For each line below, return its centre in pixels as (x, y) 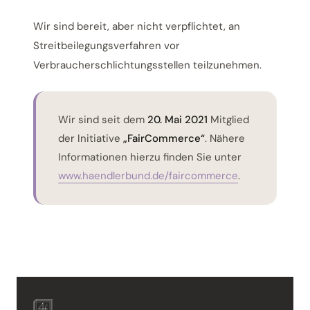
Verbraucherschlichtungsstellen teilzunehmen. (147, 65)
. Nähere (225, 138)
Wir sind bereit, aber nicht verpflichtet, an (137, 26)
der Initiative (91, 138)
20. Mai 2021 (177, 119)
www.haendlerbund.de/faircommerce (148, 175)
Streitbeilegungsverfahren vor (107, 45)
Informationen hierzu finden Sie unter (150, 157)
